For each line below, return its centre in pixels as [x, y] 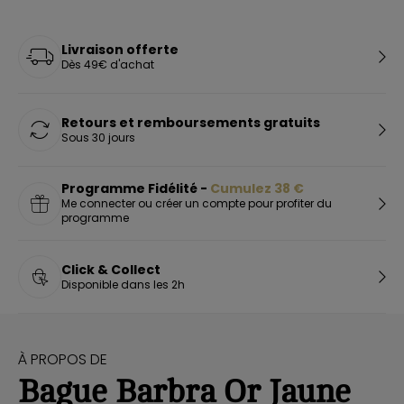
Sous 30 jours [98, 137]
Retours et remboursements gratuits [191, 122]
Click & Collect [111, 269]
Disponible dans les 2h [123, 284]
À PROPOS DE [63, 359]
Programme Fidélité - [136, 188]
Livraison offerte [120, 49]
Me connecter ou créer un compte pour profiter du [197, 203]
